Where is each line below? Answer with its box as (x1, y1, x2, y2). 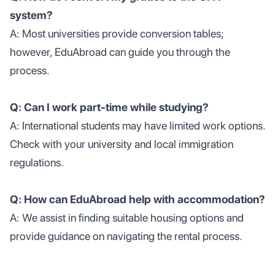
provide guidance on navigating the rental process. (10, 230, 242, 242)
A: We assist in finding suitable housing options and (10, 211, 244, 224)
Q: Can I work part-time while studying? (10, 101, 209, 114)
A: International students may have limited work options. (10, 119, 265, 132)
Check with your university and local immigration (10, 137, 233, 150)
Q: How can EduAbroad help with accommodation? (10, 193, 265, 206)
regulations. (10, 156, 64, 169)
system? (10, 9, 53, 21)
